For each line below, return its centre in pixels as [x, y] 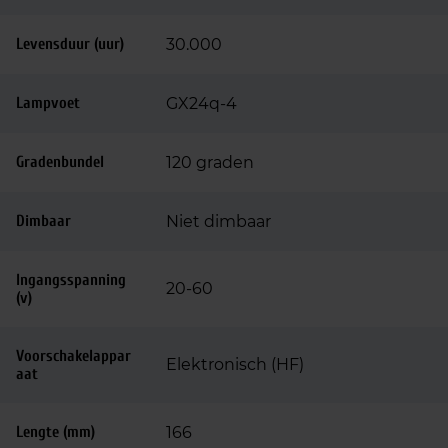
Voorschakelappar [73, 356]
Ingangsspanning [71, 280]
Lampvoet [48, 103]
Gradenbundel [60, 162]
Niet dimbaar [218, 221]
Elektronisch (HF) [235, 364]
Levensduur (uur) [70, 44]
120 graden [210, 162]
